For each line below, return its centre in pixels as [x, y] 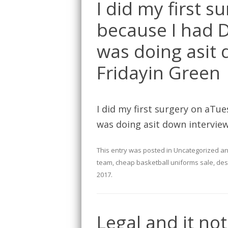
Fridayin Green [159, 73]
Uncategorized [196, 150]
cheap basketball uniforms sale [164, 163]
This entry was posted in [135, 150]
